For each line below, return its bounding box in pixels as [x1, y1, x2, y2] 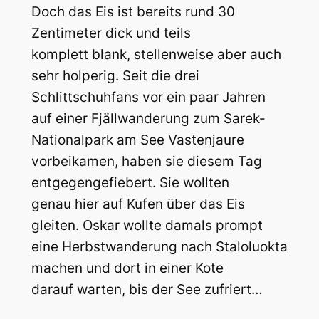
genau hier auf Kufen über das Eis [31, 195, 245, 212]
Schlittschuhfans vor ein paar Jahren [31, 88, 266, 105]
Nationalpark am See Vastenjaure [31, 131, 244, 148]
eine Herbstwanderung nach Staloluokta [31, 238, 288, 255]
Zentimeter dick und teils [31, 24, 191, 41]
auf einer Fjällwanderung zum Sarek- [31, 110, 266, 127]
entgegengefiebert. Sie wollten [31, 174, 229, 191]
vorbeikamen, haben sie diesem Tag [31, 152, 262, 169]
